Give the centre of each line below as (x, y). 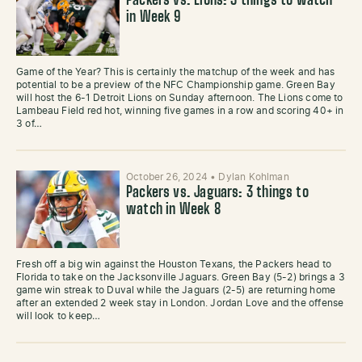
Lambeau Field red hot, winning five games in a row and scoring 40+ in (180, 111)
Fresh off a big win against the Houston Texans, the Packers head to (174, 264)
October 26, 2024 (168, 177)
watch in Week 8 (173, 210)
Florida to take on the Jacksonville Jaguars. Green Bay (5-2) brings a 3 (181, 277)
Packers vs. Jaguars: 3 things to (217, 193)
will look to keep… (59, 316)
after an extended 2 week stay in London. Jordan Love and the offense (180, 303)
